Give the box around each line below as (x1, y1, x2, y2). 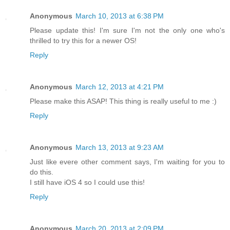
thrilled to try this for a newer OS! (30, 36, 137, 45)
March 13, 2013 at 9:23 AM (75, 143, 164, 151)
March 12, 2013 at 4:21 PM (75, 82, 164, 91)
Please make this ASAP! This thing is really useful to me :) (30, 97, 217, 105)
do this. (30, 167, 53, 176)
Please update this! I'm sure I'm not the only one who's (30, 26, 225, 34)
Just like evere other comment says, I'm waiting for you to (30, 157, 225, 166)
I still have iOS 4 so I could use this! (30, 178, 145, 186)
